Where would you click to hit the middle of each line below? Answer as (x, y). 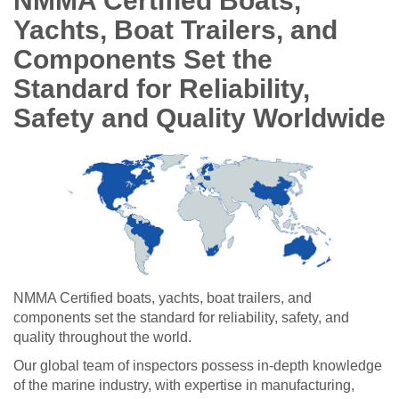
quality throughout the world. (102, 337)
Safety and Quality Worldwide (199, 118)
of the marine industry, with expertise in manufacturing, (184, 385)
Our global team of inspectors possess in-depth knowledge (198, 365)
